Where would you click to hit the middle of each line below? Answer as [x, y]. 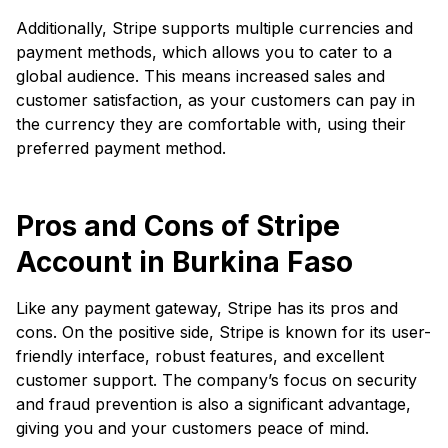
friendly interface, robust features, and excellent [200, 355]
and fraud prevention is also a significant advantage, [213, 403]
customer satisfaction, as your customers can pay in [215, 99]
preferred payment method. [121, 147]
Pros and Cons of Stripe [178, 225]
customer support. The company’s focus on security [216, 379]
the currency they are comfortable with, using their [211, 123]
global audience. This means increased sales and [200, 75]
